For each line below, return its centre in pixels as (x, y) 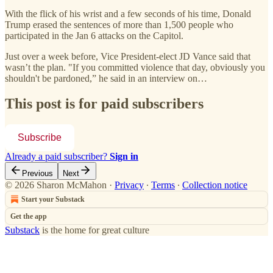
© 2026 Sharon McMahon (56, 185)
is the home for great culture (94, 230)
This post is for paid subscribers (104, 104)
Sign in (124, 157)
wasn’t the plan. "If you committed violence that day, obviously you (135, 67)
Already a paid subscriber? (57, 157)
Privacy (129, 185)
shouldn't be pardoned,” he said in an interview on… (106, 78)
